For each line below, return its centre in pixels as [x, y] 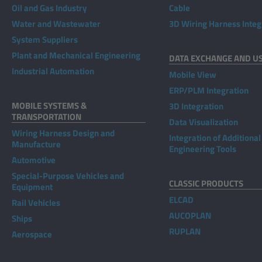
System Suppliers [45, 39]
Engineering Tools [202, 149]
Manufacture [36, 144]
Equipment [32, 187]
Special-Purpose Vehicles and [68, 176]
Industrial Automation [53, 71]
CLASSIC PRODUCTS [206, 183]
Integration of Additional [215, 138]
